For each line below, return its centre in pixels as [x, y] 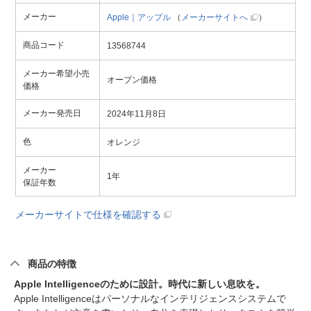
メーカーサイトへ [215, 17]
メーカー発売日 [52, 113]
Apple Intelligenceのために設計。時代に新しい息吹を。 [140, 284]
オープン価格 [132, 79]
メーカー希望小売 [56, 73]
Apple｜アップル [139, 17]
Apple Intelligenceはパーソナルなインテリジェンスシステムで [150, 298]
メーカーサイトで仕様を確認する [88, 214]
